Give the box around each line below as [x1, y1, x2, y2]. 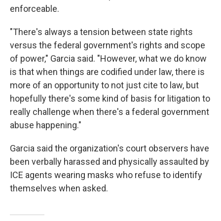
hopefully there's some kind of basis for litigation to [10, 93, 210, 104]
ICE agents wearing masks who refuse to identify [10, 170, 202, 180]
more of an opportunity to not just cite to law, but [10, 80, 199, 90]
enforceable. [10, 3, 59, 14]
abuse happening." [10, 120, 81, 130]
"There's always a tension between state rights [10, 27, 193, 37]
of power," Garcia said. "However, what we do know [10, 53, 207, 64]
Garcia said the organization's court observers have [10, 143, 209, 153]
